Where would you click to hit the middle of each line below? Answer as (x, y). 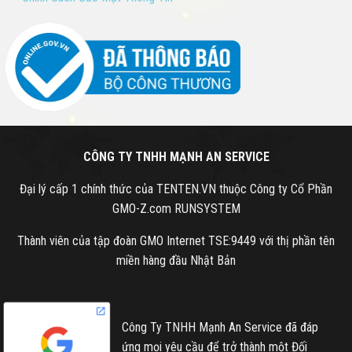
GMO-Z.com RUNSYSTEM (176, 208)
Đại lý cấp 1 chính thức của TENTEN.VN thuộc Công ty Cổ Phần (176, 189)
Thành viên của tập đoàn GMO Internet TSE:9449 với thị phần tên (176, 240)
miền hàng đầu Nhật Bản (176, 260)
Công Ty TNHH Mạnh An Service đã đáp (220, 327)
